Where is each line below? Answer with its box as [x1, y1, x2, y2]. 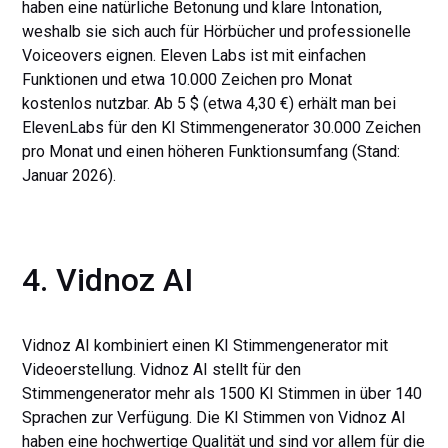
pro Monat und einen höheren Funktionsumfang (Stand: [22, 142, 401, 161]
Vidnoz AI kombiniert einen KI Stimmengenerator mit [22, 336, 389, 355]
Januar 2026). [22, 166, 121, 185]
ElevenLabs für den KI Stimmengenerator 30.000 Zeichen [22, 118, 422, 137]
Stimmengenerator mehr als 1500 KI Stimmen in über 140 [22, 384, 423, 403]
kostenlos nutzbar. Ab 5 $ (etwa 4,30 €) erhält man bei [22, 94, 397, 113]
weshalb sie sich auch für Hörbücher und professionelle [22, 22, 412, 41]
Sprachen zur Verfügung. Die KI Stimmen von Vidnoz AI [22, 408, 407, 427]
